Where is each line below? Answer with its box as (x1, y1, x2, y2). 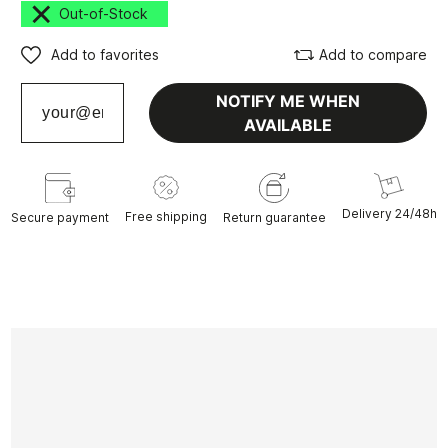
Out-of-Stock (51, 5, 149, 23)
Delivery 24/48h (341, 206, 437, 222)
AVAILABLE (243, 115, 332, 136)
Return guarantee (222, 210, 326, 226)
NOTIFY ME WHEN (215, 91, 360, 112)
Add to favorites (51, 46, 160, 64)
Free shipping (125, 209, 208, 225)
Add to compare (318, 46, 427, 64)
